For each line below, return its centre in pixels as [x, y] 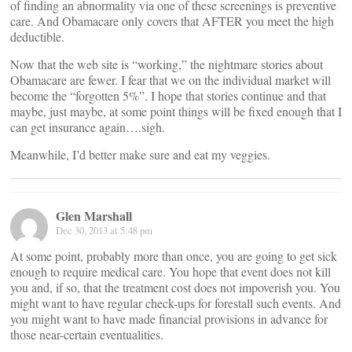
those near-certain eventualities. [87, 334]
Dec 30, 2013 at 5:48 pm [104, 230]
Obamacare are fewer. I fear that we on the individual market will [170, 80]
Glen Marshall [94, 216]
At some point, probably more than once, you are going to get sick [174, 256]
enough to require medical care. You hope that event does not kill [170, 271]
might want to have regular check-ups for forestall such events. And [176, 303]
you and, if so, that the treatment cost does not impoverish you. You [175, 287]
